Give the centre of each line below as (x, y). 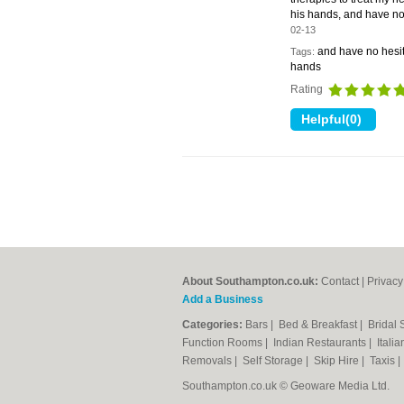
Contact (340, 281)
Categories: (212, 325)
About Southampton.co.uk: (250, 281)
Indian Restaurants (321, 343)
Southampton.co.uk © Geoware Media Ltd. (286, 386)
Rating (308, 89)
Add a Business (223, 299)
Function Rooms (224, 343)
